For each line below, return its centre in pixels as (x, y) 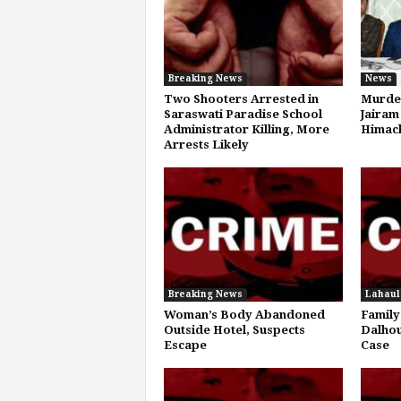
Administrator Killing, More (246, 129)
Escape (185, 345)
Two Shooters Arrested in (241, 98)
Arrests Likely (206, 144)
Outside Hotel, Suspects (234, 329)
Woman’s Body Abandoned (244, 314)
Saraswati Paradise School (243, 114)
